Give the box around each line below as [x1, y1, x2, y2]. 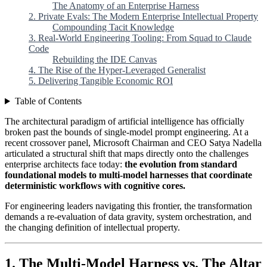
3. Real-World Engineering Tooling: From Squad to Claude [29, 33, 252, 44]
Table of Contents [14, 96, 82, 107]
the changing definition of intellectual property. [5, 222, 180, 233]
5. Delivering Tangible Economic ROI [29, 76, 173, 86]
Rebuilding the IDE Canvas [52, 54, 157, 65]
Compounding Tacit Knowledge [52, 22, 174, 33]
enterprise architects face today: [5, 159, 125, 170]
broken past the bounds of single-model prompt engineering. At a [5, 127, 249, 138]
